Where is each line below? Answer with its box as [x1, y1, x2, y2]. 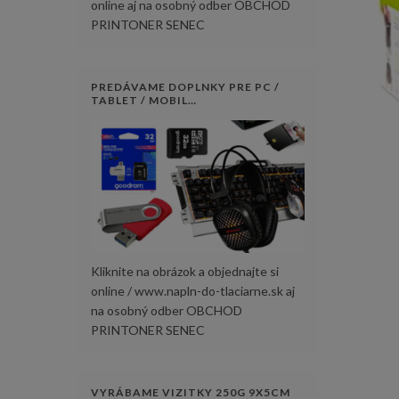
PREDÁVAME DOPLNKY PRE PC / [91, 79, 280, 94]
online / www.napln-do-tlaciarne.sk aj [91, 283, 295, 299]
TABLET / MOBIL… [91, 93, 197, 107]
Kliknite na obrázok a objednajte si [91, 264, 279, 280]
